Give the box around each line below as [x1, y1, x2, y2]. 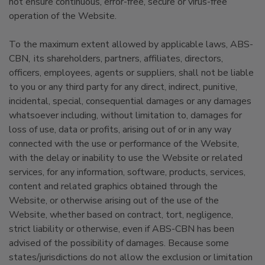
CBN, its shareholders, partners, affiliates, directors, [9, 52, 223, 65]
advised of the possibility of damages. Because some [9, 237, 229, 250]
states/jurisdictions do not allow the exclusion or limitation [9, 251, 253, 264]
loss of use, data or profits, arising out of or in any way [9, 123, 231, 136]
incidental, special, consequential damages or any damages [9, 95, 251, 108]
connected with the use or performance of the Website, [9, 137, 239, 150]
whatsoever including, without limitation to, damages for [9, 109, 242, 122]
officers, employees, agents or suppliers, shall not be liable [9, 66, 254, 79]
